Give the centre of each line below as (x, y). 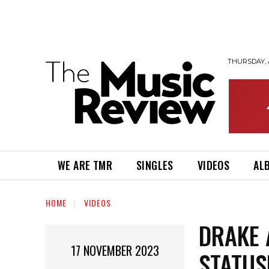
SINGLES (155, 165)
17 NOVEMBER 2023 (115, 251)
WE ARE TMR (85, 165)
